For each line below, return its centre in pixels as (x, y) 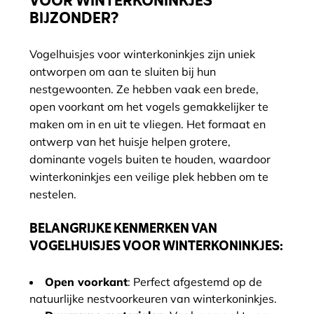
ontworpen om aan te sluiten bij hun (123, 71)
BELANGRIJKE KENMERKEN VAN (123, 229)
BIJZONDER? (74, 19)
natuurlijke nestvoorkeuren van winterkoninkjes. (153, 299)
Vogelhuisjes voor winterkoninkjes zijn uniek (142, 54)
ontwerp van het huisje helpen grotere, (130, 142)
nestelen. (53, 194)
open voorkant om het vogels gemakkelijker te (149, 107)
